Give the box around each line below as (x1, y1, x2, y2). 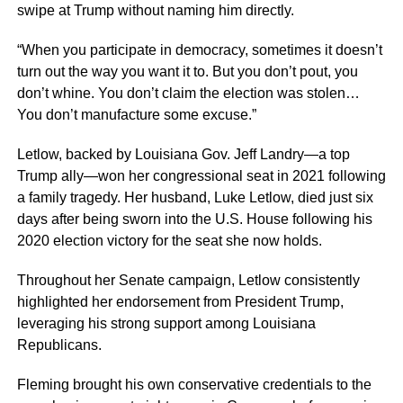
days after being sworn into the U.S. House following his (16, 211, 372, 228)
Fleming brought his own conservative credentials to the (16, 377, 372, 393)
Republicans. (16, 337, 102, 354)
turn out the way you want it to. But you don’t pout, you (16, 64, 358, 80)
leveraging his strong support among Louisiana (16, 316, 316, 332)
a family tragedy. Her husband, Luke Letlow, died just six (16, 190, 373, 206)
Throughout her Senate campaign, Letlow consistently (16, 273, 360, 289)
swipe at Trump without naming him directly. (16, 3, 294, 19)
